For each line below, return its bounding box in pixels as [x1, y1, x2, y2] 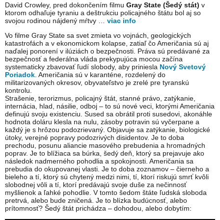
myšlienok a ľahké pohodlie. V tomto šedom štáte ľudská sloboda [5, 189, 207, 197]
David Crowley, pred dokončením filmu [5, 1, 126, 9]
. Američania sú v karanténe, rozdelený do [35, 71, 165, 79]
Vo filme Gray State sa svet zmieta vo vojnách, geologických [5, 31, 191, 40]
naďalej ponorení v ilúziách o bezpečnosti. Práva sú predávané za [5, 47, 210, 55]
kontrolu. [5, 86, 32, 95]
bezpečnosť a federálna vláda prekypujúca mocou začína [5, 55, 183, 63]
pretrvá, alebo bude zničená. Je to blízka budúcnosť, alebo [5, 196, 187, 205]
